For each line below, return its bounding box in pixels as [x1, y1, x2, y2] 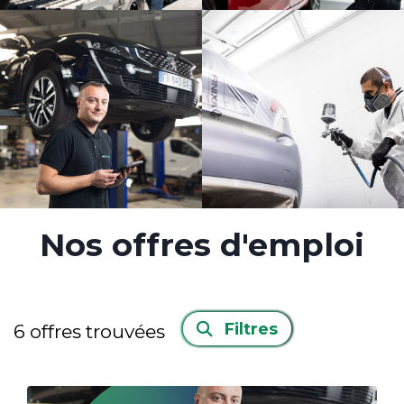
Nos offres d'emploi [40, 225, 364, 264]
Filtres [220, 318, 278, 338]
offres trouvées [30, 320, 165, 343]
